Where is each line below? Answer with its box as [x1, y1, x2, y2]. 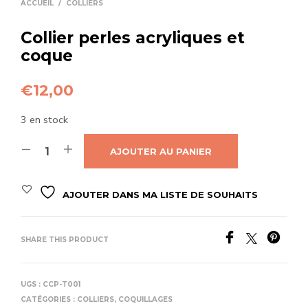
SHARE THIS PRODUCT [21, 235, 109, 245]
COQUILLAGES [118, 295, 173, 305]
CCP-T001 [43, 280, 80, 289]
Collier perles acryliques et [21, 28, 245, 48]
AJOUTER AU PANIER [110, 146, 212, 157]
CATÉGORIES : [21, 295, 77, 305]
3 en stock [21, 113, 68, 127]
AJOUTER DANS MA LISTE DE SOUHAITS [63, 189, 258, 201]
